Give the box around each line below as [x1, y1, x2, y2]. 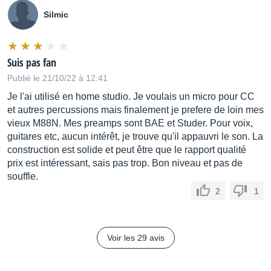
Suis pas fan [7, 54, 56, 70]
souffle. [7, 171, 38, 181]
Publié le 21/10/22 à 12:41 [7, 73, 108, 83]
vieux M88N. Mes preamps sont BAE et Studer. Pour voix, [7, 117, 253, 128]
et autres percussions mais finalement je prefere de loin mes [7, 104, 264, 115]
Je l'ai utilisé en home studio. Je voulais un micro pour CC [7, 91, 255, 102]
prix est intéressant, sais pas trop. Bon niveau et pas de [7, 157, 243, 168]
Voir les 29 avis [106, 232, 165, 243]
